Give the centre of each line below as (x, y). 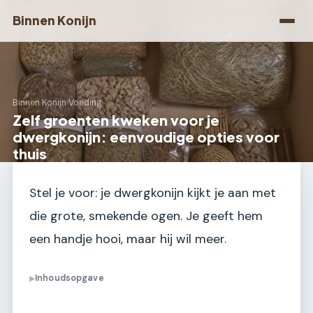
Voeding (85, 103)
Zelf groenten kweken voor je (116, 120)
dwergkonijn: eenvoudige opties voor (146, 137)
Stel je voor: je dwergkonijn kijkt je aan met (153, 193)
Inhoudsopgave (70, 278)
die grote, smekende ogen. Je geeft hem (146, 216)
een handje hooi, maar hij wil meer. (128, 239)
